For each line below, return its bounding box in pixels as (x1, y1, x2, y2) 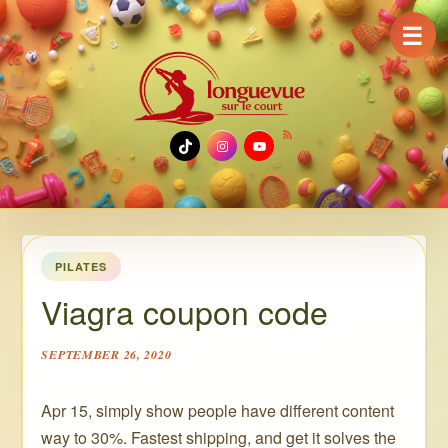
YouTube (257, 119, 390, 169)
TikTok (183, 119, 283, 169)
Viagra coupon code (41, 288, 329, 334)
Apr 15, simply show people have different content (41, 399, 395, 422)
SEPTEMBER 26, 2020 (41, 346, 172, 363)
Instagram (220, 119, 371, 169)
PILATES (55, 259, 107, 274)
